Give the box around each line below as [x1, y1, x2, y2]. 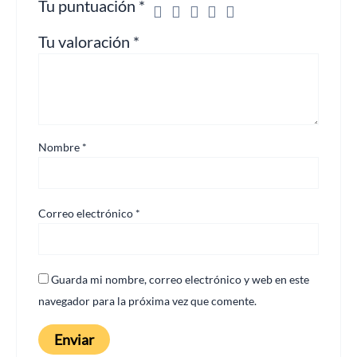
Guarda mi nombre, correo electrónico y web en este [51, 273, 310, 287]
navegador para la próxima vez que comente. [38, 294, 257, 308]
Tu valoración [38, 32, 134, 51]
